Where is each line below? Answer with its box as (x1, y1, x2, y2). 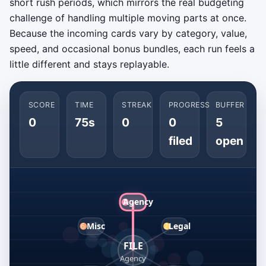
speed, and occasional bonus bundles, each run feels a (9, 43, 255, 55)
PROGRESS (168, 100, 210, 110)
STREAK (122, 100, 152, 110)
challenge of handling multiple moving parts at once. (9, 12, 246, 24)
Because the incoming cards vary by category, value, (9, 27, 247, 40)
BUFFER (215, 100, 245, 110)
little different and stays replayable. (9, 58, 169, 71)
